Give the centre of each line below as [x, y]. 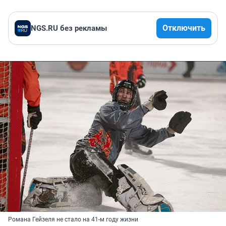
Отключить [184, 28]
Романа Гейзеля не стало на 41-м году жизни [73, 220]
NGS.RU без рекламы [69, 29]
